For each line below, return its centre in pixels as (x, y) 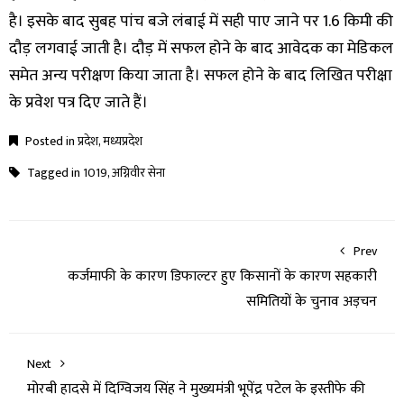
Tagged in (54, 173)
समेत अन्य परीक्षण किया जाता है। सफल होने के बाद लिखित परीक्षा (201, 76)
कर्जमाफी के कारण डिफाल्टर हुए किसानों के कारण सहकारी (222, 277)
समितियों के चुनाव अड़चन (312, 302)
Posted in (50, 142)
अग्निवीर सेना (138, 173)
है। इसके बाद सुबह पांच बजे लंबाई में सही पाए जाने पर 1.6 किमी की (201, 22)
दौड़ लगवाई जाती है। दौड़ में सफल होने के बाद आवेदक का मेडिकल (201, 49)
